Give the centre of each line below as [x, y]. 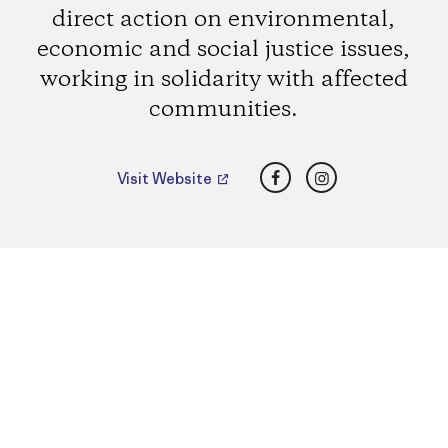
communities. [224, 109]
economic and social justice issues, [224, 49]
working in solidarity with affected [223, 79]
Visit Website [166, 179]
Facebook [314, 171]
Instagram [363, 171]
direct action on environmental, [224, 19]
